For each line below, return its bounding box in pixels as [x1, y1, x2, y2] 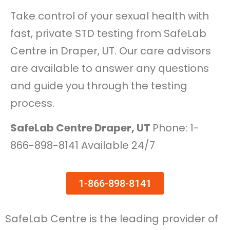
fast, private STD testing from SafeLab [10, 26, 206, 41]
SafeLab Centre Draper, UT [10, 121, 152, 136]
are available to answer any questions [10, 61, 209, 75]
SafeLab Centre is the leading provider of [5, 211, 218, 226]
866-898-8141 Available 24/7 [10, 138, 155, 153]
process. [10, 95, 54, 110]
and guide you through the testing [10, 78, 187, 93]
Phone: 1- [152, 121, 199, 136]
